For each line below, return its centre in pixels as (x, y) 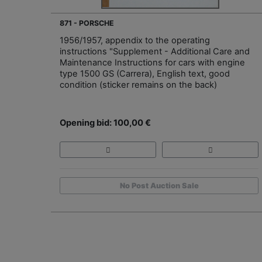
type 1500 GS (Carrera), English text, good (145, 73)
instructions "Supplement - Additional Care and (155, 51)
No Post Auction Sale (159, 186)
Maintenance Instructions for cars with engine (152, 62)
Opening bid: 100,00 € (105, 123)
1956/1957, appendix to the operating (135, 40)
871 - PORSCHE (87, 23)
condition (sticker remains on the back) (138, 85)
